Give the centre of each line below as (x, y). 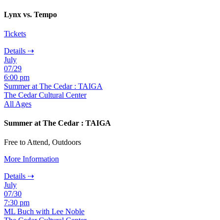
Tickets (15, 33)
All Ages (18, 104)
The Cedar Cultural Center (45, 95)
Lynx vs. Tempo (30, 14)
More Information (31, 159)
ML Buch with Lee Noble (44, 212)
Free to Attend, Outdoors (43, 142)
